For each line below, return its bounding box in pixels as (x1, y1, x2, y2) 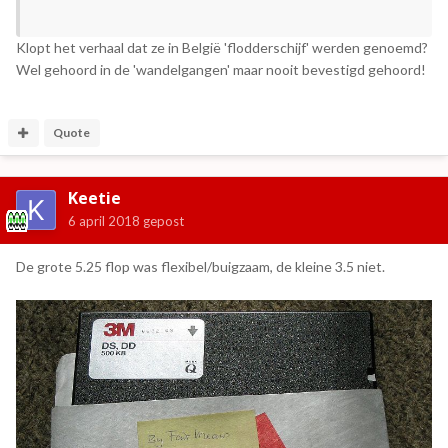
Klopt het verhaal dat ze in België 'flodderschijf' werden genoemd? (16, 39, 428, 57)
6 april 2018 (68, 213, 140, 230)
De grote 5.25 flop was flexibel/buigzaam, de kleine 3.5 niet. (16, 258, 385, 276)
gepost (140, 213, 184, 230)
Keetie (68, 187, 121, 210)
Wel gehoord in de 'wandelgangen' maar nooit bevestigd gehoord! (16, 61, 426, 79)
